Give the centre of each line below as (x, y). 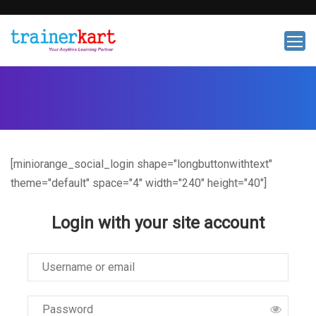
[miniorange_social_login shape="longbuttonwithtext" (141, 164)
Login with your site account (158, 223)
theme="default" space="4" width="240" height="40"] (139, 183)
